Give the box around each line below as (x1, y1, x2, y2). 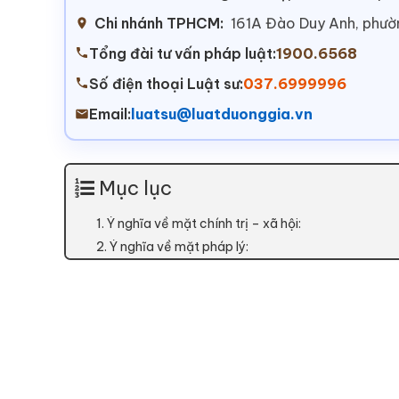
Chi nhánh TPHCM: (94, 14, 224, 33)
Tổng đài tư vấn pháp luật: (89, 45, 276, 63)
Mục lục (99, 175, 172, 201)
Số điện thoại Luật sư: (89, 75, 243, 94)
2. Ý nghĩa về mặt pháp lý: (96, 239, 248, 256)
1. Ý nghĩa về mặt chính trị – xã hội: (96, 216, 301, 232)
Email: (89, 105, 131, 124)
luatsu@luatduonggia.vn (131, 105, 313, 124)
